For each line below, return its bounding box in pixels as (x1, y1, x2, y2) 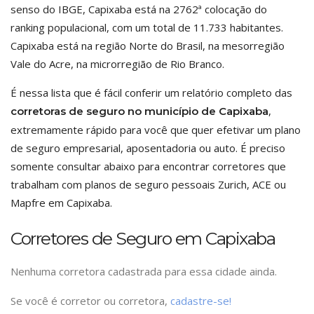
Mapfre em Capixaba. (11, 196, 112, 210)
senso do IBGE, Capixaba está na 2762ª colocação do (11, 2, 267, 16)
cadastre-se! (170, 294, 231, 308)
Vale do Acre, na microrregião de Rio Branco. (11, 57, 224, 71)
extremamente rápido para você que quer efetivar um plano (11, 123, 301, 137)
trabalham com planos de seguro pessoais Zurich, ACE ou (11, 177, 286, 191)
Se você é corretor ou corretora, (11, 294, 170, 308)
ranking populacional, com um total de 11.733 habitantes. (11, 20, 283, 34)
